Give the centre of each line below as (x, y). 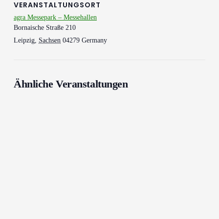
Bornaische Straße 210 (45, 28)
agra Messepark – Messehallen (55, 18)
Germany (94, 41)
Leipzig (24, 41)
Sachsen (50, 41)
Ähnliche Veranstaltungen (71, 84)
